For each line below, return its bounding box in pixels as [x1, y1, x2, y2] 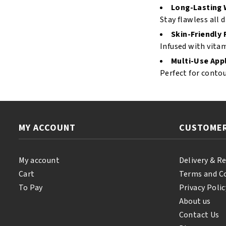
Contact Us [179, 209, 219, 220]
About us [179, 196, 211, 207]
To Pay [19, 182, 43, 193]
